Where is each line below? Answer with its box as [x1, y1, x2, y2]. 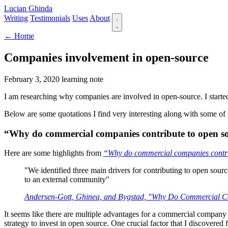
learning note [62, 74, 103, 83]
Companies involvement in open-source [4, 50, 209, 64]
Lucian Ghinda [4, 4, 52, 13]
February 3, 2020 [4, 74, 62, 83]
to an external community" [24, 175, 109, 184]
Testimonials [30, 14, 70, 22]
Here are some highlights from [4, 149, 103, 158]
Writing [4, 14, 28, 22]
